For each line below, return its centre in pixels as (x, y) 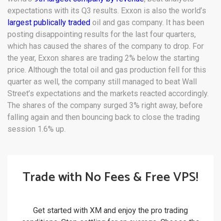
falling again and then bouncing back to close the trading (104, 117)
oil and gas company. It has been (147, 23)
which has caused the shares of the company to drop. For (106, 46)
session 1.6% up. (37, 129)
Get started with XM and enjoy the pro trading (110, 211)
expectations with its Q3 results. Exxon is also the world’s (107, 11)
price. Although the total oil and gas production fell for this (107, 70)
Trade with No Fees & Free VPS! (110, 178)
